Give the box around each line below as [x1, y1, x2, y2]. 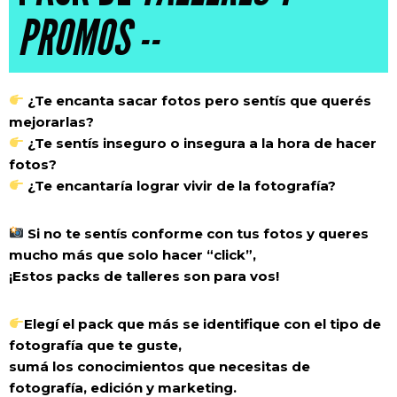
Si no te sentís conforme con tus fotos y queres [24, 224, 370, 242]
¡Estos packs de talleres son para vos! [9, 267, 279, 284]
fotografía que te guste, [9, 336, 182, 354]
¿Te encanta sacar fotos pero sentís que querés [24, 91, 372, 109]
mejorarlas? [9, 113, 94, 130]
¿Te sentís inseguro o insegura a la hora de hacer [24, 134, 378, 152]
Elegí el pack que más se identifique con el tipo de [24, 315, 382, 332]
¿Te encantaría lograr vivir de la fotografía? [24, 176, 337, 194]
